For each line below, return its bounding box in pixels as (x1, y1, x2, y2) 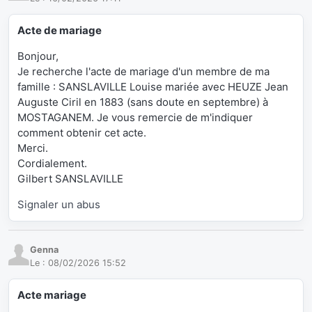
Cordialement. (17, 157, 87, 171)
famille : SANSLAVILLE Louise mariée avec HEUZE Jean (17, 80, 288, 94)
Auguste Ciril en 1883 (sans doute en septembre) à (17, 95, 268, 109)
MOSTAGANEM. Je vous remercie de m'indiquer (17, 111, 253, 125)
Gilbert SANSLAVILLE (17, 172, 123, 186)
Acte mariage (17, 288, 86, 302)
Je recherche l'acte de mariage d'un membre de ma (17, 65, 270, 79)
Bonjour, (17, 49, 58, 63)
